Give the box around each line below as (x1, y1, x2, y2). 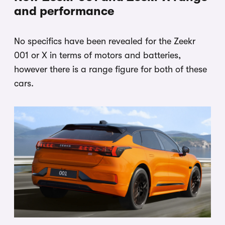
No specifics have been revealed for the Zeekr (14, 36, 195, 47)
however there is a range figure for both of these (14, 64, 207, 75)
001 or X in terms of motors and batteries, (14, 50, 181, 61)
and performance (14, 4, 114, 19)
